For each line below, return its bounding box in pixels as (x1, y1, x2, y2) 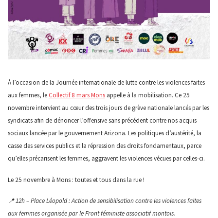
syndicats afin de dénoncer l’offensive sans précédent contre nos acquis (7, 116, 197, 125)
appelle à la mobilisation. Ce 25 (105, 91, 190, 100)
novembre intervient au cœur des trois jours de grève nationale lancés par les (7, 104, 209, 112)
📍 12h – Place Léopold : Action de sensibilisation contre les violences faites (7, 197, 201, 205)
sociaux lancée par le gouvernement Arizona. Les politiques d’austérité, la (7, 129, 201, 138)
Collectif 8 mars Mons (48, 91, 105, 100)
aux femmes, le (7, 91, 49, 100)
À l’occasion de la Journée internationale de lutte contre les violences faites (7, 78, 205, 87)
